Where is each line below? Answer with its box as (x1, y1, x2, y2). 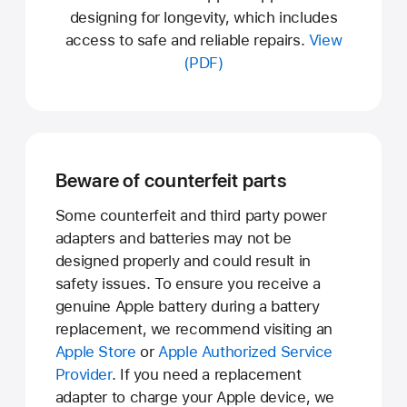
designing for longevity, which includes (69, 8, 338, 27)
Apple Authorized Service (158, 342, 333, 361)
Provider (55, 364, 112, 383)
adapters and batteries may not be (55, 228, 292, 247)
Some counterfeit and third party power (55, 205, 327, 224)
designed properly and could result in (55, 251, 311, 270)
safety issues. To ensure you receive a (55, 273, 321, 293)
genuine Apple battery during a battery (55, 296, 320, 315)
